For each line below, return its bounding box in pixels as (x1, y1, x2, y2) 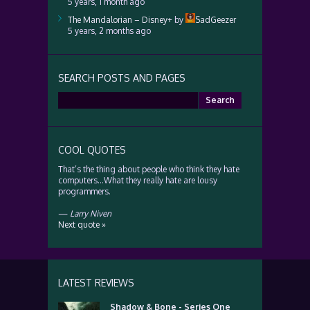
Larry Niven (70, 208, 111, 219)
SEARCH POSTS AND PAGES (58, 72, 185, 84)
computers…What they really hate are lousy (58, 175, 217, 185)
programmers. (58, 186, 111, 197)
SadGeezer (195, 15, 236, 25)
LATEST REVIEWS (58, 277, 134, 289)
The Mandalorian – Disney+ (68, 15, 172, 25)
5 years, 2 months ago (68, 26, 151, 36)
